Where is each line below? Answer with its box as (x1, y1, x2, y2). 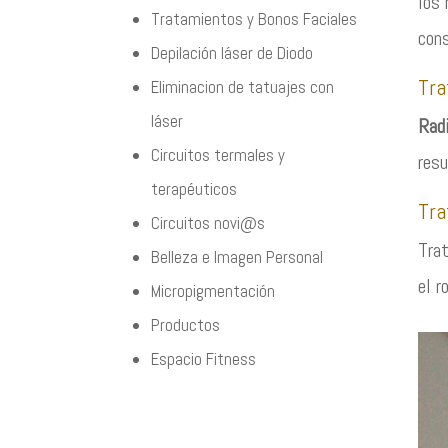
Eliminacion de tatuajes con (151, 76, 335, 99)
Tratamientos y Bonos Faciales (151, 8, 358, 31)
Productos (151, 314, 221, 337)
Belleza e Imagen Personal (151, 246, 324, 269)
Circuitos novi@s (151, 212, 266, 235)
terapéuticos (151, 178, 238, 201)
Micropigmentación (151, 280, 276, 303)
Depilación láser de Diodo (151, 42, 314, 65)
